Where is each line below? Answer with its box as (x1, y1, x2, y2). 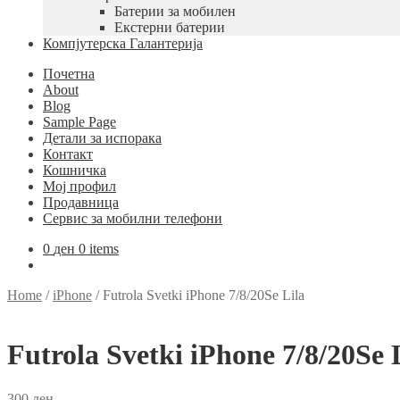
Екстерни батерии (114, 20, 225, 35)
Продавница (43, 195, 119, 210)
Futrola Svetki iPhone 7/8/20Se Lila (103, 287, 304, 303)
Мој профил (43, 179, 116, 194)
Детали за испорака (43, 130, 162, 146)
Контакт (43, 146, 93, 162)
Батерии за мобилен (114, 4, 236, 19)
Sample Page (43, 114, 116, 129)
